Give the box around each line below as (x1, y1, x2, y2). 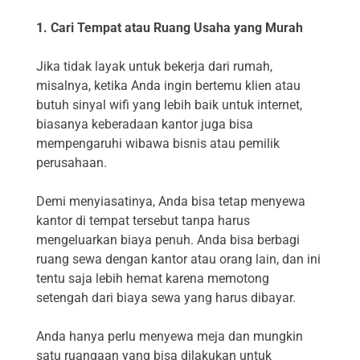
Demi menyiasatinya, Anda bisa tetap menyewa (36, 194, 305, 210)
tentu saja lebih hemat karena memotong (36, 271, 269, 287)
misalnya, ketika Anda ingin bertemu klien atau (36, 78, 301, 94)
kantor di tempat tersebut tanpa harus (36, 213, 250, 229)
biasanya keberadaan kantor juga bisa (36, 117, 253, 133)
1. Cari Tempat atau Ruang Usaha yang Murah (36, 20, 303, 36)
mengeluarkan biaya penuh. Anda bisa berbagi (36, 232, 300, 248)
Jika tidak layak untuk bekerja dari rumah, (36, 59, 272, 75)
